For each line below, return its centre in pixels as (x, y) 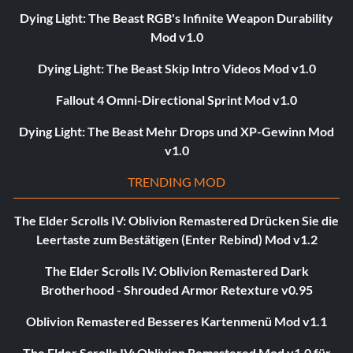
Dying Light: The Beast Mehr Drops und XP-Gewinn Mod (176, 132)
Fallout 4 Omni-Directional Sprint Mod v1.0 (176, 100)
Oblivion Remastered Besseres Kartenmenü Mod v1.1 (176, 321)
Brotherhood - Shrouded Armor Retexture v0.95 (176, 290)
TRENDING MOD (176, 182)
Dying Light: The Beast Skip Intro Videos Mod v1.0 (176, 69)
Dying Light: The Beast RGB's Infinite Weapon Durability (176, 18)
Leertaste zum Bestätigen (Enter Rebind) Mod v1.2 (176, 240)
